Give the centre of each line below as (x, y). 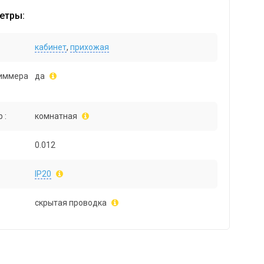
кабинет (51, 47)
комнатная (56, 116)
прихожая (90, 47)
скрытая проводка (71, 202)
